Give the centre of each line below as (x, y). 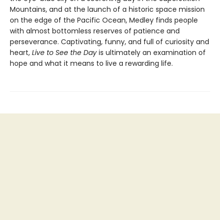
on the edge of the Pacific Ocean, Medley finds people (104, 20)
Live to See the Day (64, 52)
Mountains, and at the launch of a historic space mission (107, 9)
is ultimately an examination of (151, 52)
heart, (21, 52)
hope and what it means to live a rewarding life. (91, 63)
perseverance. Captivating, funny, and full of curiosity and (110, 41)
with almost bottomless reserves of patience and (95, 31)
